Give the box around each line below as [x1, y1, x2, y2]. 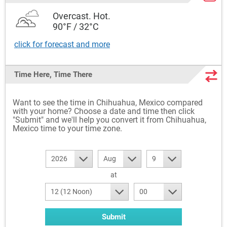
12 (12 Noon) [51, 187, 92, 196]
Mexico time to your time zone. [13, 124, 122, 133]
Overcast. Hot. [53, 11, 110, 21]
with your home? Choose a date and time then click [13, 106, 195, 116]
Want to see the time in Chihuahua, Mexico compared [13, 98, 203, 107]
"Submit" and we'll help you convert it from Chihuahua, [13, 115, 206, 125]
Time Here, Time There [14, 70, 92, 79]
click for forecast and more [14, 40, 110, 49]
